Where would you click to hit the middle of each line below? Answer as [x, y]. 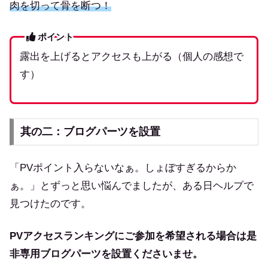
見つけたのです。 [50, 203]
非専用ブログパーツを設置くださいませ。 [106, 254]
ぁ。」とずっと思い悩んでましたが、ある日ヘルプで [132, 185]
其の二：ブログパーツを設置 [90, 132]
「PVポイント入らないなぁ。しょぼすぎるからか [123, 167]
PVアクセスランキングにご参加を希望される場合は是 [133, 236]
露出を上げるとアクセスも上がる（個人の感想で [131, 57]
